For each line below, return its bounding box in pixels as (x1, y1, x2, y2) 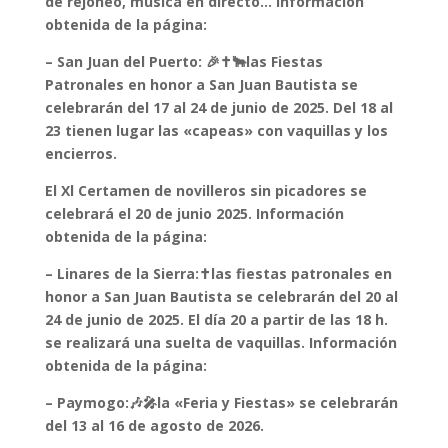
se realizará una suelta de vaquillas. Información (44, 333, 397, 352)
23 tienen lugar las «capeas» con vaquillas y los (44, 121, 388, 140)
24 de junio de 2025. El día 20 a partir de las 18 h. (44, 310, 388, 329)
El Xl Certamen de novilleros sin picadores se (44, 181, 367, 200)
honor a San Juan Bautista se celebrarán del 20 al (44, 287, 398, 306)
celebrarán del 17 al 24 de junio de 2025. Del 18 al (44, 98, 393, 117)
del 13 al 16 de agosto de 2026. (44, 416, 264, 435)
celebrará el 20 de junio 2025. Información (44, 204, 344, 223)
